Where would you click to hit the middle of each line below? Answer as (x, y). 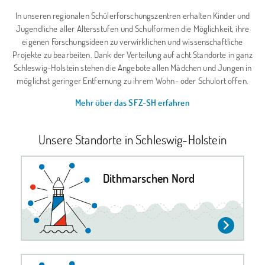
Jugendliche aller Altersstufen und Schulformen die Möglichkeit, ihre (132, 28)
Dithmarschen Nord (149, 178)
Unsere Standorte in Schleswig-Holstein (132, 139)
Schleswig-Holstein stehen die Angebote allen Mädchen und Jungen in (132, 67)
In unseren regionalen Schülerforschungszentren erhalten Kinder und (132, 15)
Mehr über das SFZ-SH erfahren (132, 102)
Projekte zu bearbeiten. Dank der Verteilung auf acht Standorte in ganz (132, 54)
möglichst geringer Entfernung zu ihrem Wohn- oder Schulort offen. (132, 80)
